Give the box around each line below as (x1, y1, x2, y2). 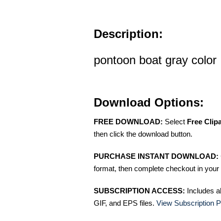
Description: (94, 27, 163, 41)
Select (163, 117, 187, 126)
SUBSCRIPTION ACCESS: (94, 186, 185, 195)
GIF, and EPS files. (94, 199, 156, 208)
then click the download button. (94, 130, 192, 139)
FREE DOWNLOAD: (94, 117, 163, 126)
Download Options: (94, 96, 204, 110)
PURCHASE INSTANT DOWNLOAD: (94, 152, 219, 161)
